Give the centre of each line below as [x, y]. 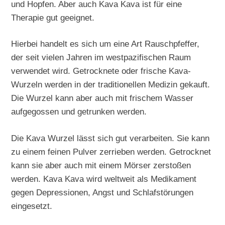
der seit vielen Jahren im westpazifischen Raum [101, 58]
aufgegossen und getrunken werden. [79, 112]
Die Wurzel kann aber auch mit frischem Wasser [102, 98]
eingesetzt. [32, 206]
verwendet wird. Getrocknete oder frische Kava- [101, 71]
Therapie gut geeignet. [53, 17]
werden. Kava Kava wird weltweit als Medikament [104, 179]
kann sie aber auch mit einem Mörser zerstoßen [101, 165]
